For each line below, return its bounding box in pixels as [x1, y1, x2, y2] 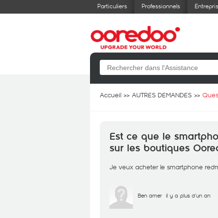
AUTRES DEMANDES [132, 91, 192, 99]
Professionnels [142, 2, 180, 10]
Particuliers [97, 2, 127, 10]
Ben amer [138, 192, 162, 199]
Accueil [100, 91, 121, 99]
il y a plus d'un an [166, 192, 210, 199]
